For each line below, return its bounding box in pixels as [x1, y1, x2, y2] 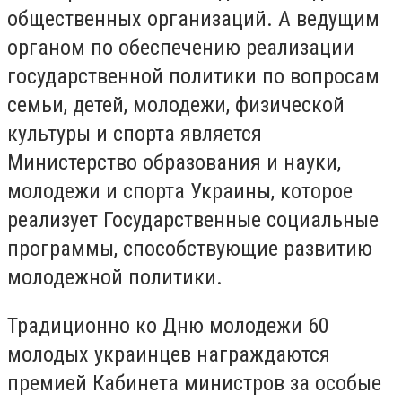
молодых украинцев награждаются [7, 341, 330, 367]
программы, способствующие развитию [7, 236, 372, 262]
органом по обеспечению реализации [7, 35, 354, 61]
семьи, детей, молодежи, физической [7, 92, 345, 118]
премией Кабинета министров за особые [7, 370, 381, 396]
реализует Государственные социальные [7, 207, 379, 233]
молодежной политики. [7, 265, 223, 291]
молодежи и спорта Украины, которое [7, 179, 353, 205]
